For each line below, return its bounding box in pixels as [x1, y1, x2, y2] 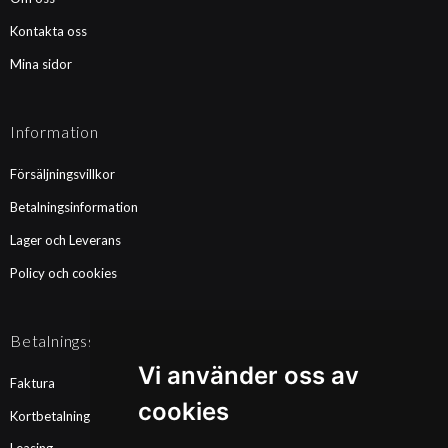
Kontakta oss [10, 22, 87, 39]
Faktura [10, 374, 55, 391]
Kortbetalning [10, 407, 90, 424]
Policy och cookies [10, 264, 117, 281]
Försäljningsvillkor [10, 165, 115, 182]
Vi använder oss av [137, 361, 359, 390]
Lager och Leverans [10, 231, 121, 248]
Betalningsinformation [10, 198, 138, 215]
